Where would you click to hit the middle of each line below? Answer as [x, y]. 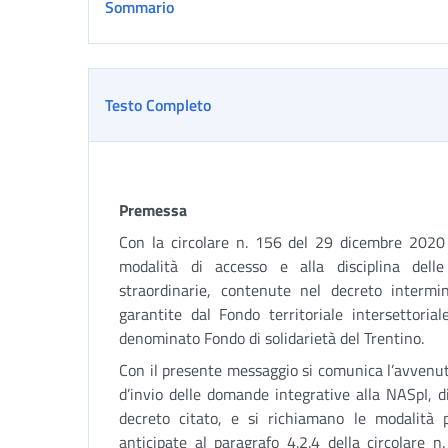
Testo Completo [158, 105]
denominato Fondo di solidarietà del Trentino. [271, 338]
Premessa [153, 210]
